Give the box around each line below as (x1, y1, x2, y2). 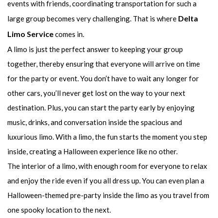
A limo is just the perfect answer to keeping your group (7, 45, 183, 54)
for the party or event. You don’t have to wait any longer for (7, 74, 199, 83)
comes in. (54, 30, 84, 39)
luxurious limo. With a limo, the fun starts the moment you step (7, 132, 207, 142)
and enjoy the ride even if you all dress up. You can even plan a (7, 176, 204, 185)
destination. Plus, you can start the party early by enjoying (7, 103, 195, 112)
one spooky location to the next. (7, 205, 111, 215)
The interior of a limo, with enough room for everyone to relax (7, 162, 207, 171)
